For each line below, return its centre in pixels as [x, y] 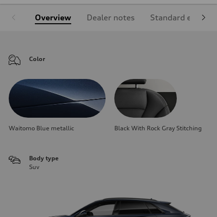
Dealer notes [111, 17]
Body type [44, 158]
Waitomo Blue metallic [41, 128]
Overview [53, 17]
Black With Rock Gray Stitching [158, 128]
